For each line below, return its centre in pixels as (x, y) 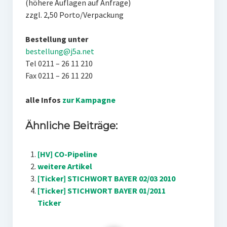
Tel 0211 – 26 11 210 (59, 64)
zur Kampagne (89, 100)
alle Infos (44, 100)
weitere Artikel (65, 166)
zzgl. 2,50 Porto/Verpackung (74, 15)
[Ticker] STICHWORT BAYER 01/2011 (101, 191)
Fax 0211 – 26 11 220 (59, 76)
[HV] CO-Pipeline (67, 154)
